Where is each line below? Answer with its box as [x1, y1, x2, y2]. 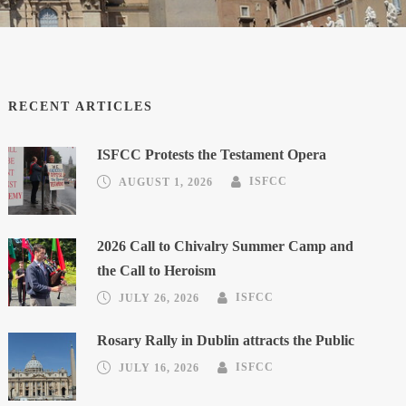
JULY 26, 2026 [119, 291, 200, 304]
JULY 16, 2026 [119, 361, 200, 374]
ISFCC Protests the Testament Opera [97, 146, 327, 162]
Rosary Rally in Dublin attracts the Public [97, 332, 355, 348]
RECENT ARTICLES [8, 99, 154, 113]
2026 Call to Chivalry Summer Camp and [97, 237, 354, 254]
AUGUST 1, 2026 [119, 175, 214, 188]
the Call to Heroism [97, 262, 217, 278]
